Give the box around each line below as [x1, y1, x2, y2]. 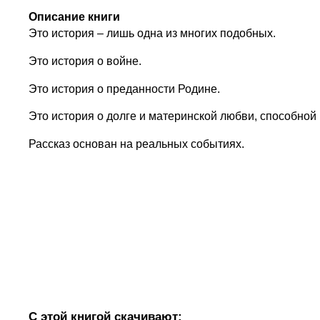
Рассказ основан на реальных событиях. [29, 138, 245, 151]
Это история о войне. [29, 54, 142, 67]
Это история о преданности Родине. [29, 82, 221, 95]
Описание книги [29, 11, 121, 23]
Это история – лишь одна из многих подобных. [29, 27, 276, 39]
